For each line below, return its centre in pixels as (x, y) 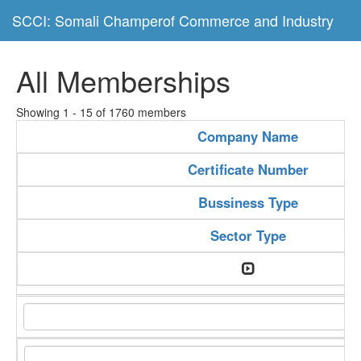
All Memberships (123, 80)
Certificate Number (248, 169)
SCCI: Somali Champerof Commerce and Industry (173, 20)
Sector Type (248, 235)
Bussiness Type (248, 202)
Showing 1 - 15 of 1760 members (101, 112)
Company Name (248, 136)
